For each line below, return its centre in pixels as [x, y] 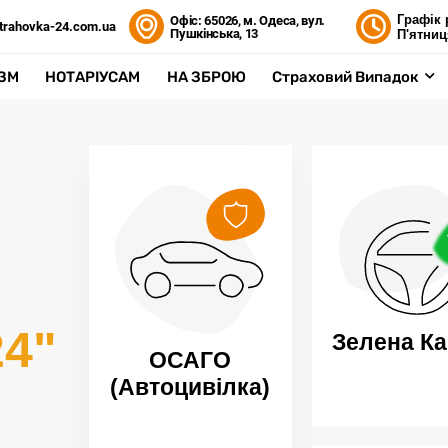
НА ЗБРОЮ [206, 76]
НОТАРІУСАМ [93, 76]
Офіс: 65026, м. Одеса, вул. [248, 20]
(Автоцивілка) [190, 387]
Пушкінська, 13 [214, 33]
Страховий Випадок [346, 76]
